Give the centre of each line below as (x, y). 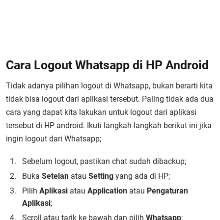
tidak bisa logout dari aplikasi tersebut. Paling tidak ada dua (110, 99)
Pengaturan (167, 191)
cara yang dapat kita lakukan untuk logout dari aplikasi (101, 112)
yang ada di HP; (142, 176)
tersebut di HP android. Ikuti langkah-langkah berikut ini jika (109, 125)
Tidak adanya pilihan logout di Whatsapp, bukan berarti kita (109, 86)
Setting (101, 176)
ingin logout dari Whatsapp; (54, 139)
